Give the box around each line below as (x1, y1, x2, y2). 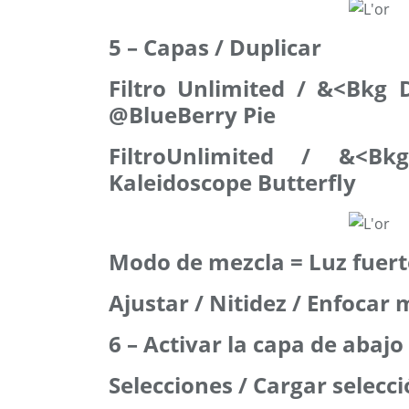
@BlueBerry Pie (109, 100, 276, 130)
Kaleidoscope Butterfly (109, 167, 356, 197)
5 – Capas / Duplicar (109, 32, 321, 62)
